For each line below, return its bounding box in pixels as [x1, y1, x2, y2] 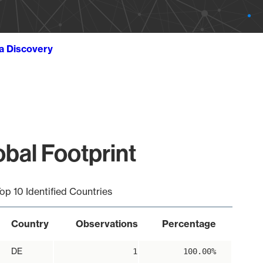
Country [11, 218, 49, 230]
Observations [75, 218, 138, 230]
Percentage [161, 218, 216, 230]
